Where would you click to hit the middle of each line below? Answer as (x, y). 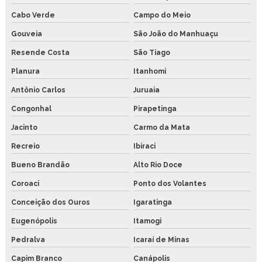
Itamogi (147, 221)
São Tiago (151, 52)
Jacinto (24, 127)
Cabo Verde (33, 15)
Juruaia (146, 90)
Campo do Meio (162, 15)
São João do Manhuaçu (175, 34)
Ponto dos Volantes (170, 183)
